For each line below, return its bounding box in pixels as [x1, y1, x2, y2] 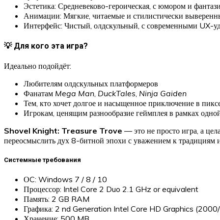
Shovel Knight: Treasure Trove [4, 125, 122, 136]
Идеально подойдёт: [4, 60, 71, 71]
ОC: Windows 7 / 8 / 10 [24, 174, 107, 185]
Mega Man [55, 88, 94, 98]
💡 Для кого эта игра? [4, 41, 88, 51]
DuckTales [98, 88, 136, 98]
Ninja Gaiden [139, 88, 187, 98]
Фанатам [24, 88, 55, 98]
